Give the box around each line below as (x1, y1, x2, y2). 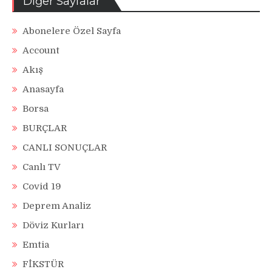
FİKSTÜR (22, 259, 64, 270)
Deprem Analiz (22, 200, 91, 212)
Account (22, 45, 59, 56)
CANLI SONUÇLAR (22, 142, 107, 154)
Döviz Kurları (22, 220, 84, 231)
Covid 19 (22, 181, 61, 192)
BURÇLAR (22, 123, 67, 134)
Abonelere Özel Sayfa (22, 25, 121, 37)
